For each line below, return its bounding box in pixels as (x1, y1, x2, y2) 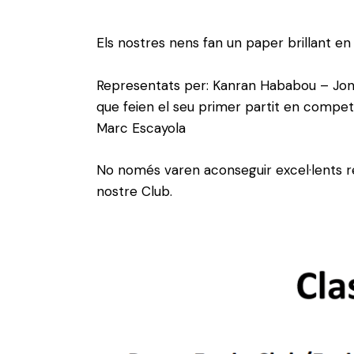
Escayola (132, 119, 186, 137)
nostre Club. (96, 183, 172, 201)
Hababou (260, 76, 316, 94)
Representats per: (96, 76, 213, 94)
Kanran (213, 76, 256, 94)
